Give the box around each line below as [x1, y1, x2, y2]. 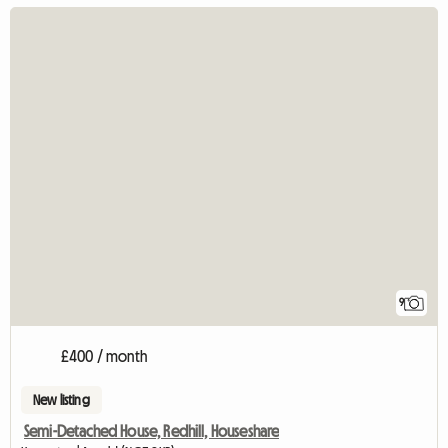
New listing [33, 393, 90, 408]
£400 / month [61, 348, 147, 365]
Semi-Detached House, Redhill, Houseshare [24, 423, 280, 440]
